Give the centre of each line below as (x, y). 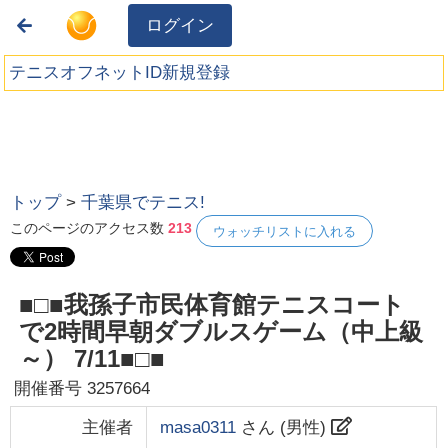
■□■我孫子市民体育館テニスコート (211, 305)
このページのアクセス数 (89, 228)
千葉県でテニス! (143, 203)
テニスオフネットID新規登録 (120, 73)
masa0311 (197, 427)
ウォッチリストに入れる (285, 231)
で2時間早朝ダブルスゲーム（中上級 (220, 332)
